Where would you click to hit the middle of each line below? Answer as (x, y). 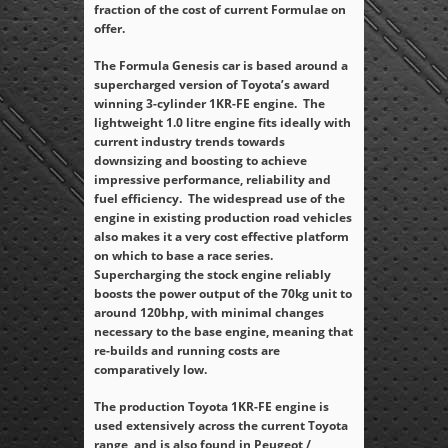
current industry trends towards (189, 142)
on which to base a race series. (185, 256)
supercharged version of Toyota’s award (212, 85)
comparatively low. (150, 370)
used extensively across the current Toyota (221, 426)
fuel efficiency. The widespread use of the (219, 199)
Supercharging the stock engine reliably (212, 275)
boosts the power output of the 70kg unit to (223, 294)
